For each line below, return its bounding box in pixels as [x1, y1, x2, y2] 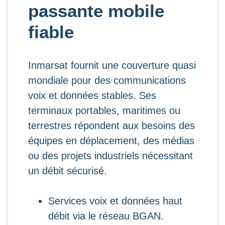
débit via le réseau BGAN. [48, 210, 164, 221]
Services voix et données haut [48, 195, 182, 206]
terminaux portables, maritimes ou [28, 105, 180, 116]
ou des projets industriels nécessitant [28, 150, 193, 161]
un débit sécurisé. [28, 165, 107, 176]
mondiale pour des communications [28, 75, 186, 86]
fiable [28, 22, 74, 42]
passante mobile [28, 1, 164, 21]
